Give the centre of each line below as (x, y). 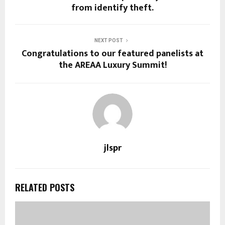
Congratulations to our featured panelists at (113, 53)
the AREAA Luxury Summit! (113, 65)
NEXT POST (108, 40)
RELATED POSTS (45, 187)
